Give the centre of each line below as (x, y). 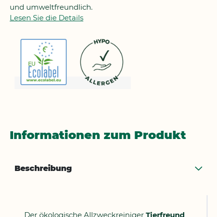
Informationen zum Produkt (98, 135)
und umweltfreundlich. (51, 7)
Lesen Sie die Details (46, 18)
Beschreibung (43, 168)
